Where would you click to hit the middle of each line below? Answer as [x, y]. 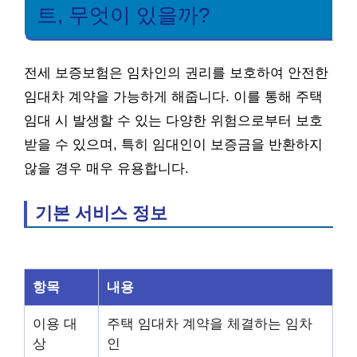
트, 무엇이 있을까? [123, 15]
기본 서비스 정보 [101, 213]
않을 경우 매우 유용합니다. [106, 168]
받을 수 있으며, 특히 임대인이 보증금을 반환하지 [173, 144]
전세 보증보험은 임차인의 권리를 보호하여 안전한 [176, 73]
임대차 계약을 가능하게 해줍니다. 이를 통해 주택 [173, 96]
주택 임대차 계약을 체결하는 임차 [210, 323]
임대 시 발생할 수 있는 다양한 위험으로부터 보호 [173, 120]
